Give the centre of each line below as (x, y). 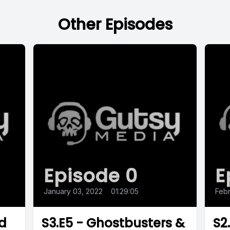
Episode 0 (91, 176)
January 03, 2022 (73, 191)
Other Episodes (115, 25)
